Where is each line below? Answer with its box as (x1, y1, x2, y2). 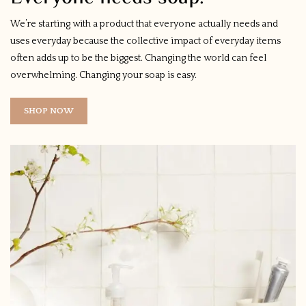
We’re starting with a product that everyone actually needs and (10, 18, 278, 29)
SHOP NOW (24, 105, 74, 115)
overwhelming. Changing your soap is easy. (10, 69, 197, 81)
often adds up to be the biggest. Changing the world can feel (10, 52, 266, 64)
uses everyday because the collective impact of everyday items (10, 35, 281, 46)
